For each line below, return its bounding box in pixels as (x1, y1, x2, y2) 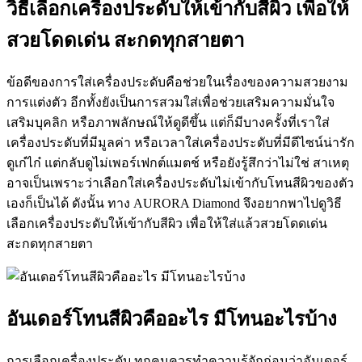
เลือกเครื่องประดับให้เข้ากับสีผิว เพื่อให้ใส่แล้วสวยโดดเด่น (6, 216, 327, 230)
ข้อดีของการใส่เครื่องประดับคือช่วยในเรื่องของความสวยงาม (6, 74, 348, 89)
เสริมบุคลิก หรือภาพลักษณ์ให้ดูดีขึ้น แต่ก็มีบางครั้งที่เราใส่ (6, 115, 330, 129)
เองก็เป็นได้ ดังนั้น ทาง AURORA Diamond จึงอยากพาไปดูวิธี (6, 196, 342, 210)
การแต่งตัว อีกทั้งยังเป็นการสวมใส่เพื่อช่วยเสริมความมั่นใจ (6, 95, 335, 109)
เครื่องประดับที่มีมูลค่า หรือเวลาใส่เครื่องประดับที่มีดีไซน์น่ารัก (6, 135, 355, 149)
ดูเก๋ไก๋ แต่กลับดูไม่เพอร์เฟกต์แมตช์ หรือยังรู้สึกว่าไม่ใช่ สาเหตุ (6, 155, 349, 170)
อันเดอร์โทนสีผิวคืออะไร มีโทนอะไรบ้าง (6, 308, 337, 330)
